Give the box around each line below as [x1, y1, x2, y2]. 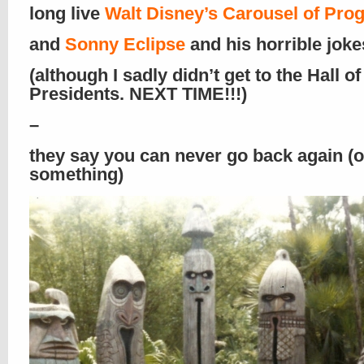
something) [29, 164, 123, 184]
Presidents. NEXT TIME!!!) [29, 84, 247, 104]
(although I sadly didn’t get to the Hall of [29, 65, 361, 85]
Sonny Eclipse [65, 34, 185, 54]
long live [29, 3, 105, 24]
